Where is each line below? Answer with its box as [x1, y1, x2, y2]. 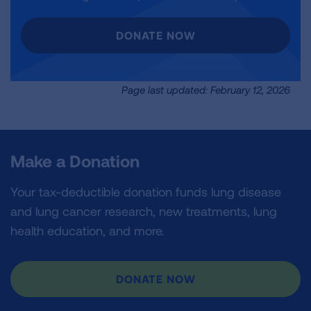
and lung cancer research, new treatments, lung [10, 203, 277, 219]
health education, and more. [10, 223, 165, 238]
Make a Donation [10, 151, 140, 171]
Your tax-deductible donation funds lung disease [10, 184, 281, 199]
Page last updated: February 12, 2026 [121, 83, 290, 96]
